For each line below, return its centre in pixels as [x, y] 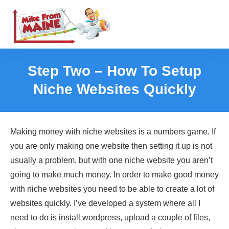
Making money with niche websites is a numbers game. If [113, 132]
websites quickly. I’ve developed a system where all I [105, 203]
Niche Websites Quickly [114, 89]
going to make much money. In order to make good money [114, 175]
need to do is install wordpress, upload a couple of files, [110, 217]
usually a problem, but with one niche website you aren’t [111, 160]
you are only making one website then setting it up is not [111, 146]
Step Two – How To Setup [114, 71]
